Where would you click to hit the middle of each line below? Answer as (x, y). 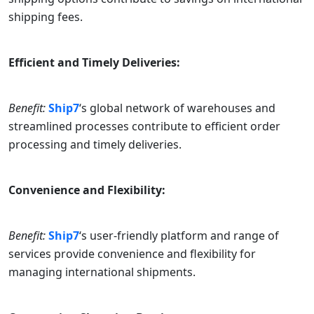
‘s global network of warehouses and (177, 108)
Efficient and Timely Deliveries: (94, 63)
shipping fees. (46, 17)
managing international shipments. (102, 272)
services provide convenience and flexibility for (132, 254)
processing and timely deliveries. (95, 145)
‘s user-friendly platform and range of (179, 236)
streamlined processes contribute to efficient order (144, 127)
